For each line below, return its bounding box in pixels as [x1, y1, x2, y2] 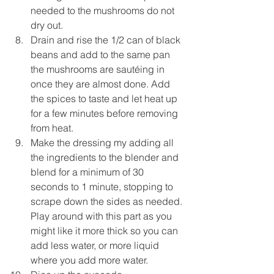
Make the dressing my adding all [31, 136, 176, 149]
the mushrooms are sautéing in [31, 62, 167, 75]
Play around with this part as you [31, 209, 174, 222]
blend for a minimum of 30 [31, 165, 146, 178]
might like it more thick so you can [31, 224, 180, 237]
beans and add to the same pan [31, 48, 172, 61]
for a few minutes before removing [31, 106, 180, 119]
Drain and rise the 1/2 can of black [31, 33, 183, 46]
